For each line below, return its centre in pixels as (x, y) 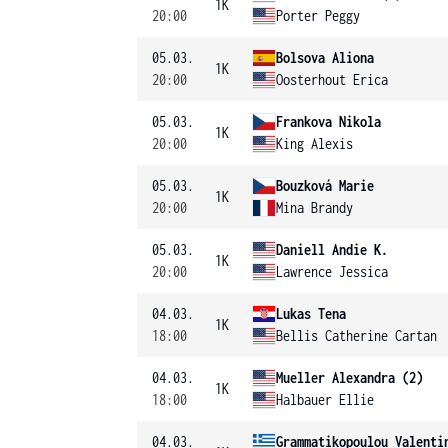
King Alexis (314, 143)
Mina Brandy (314, 207)
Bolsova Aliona (325, 57)
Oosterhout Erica (332, 79)
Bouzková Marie (325, 185)
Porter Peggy (318, 15)
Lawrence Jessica (332, 271)
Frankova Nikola (328, 121)
